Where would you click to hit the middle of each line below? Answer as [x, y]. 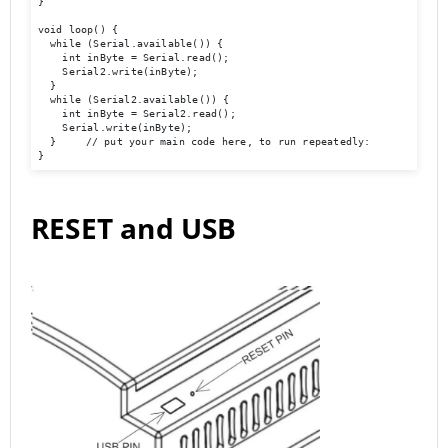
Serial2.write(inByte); [118, 72]
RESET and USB [134, 227]
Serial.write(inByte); [115, 128]
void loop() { [78, 30]
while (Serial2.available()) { [133, 100]
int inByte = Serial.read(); [133, 58]
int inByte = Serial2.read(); [136, 114]
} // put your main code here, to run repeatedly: [47, 142]
